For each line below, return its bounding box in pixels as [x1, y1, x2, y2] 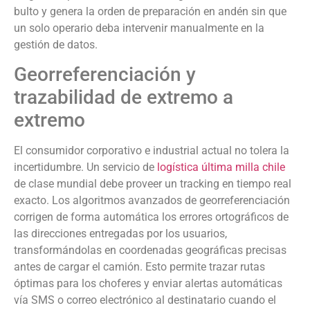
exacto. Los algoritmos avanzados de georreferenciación [14, 194, 290, 208]
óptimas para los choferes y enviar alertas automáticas [14, 277, 282, 291]
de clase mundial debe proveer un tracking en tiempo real [14, 177, 291, 191]
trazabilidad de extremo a [14, 86, 233, 109]
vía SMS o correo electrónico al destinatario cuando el [14, 293, 276, 307]
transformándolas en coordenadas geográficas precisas [14, 244, 286, 257]
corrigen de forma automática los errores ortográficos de [14, 210, 289, 224]
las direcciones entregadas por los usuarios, [14, 227, 227, 241]
